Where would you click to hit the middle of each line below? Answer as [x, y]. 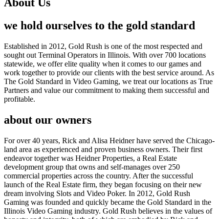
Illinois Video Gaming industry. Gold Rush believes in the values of [108, 211]
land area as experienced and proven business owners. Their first [103, 149]
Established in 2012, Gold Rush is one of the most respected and [103, 46]
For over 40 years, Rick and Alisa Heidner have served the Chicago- [109, 140]
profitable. [20, 99]
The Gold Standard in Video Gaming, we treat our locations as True [108, 81]
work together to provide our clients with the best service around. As [109, 72]
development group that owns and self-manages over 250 [92, 167]
